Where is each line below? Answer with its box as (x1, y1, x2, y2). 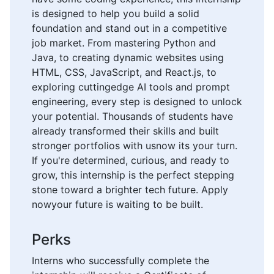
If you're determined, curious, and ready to (32, 154, 229, 167)
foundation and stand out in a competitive (32, 22, 227, 35)
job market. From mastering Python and (32, 37, 216, 50)
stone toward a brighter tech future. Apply (32, 183, 228, 196)
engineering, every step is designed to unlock (32, 95, 242, 108)
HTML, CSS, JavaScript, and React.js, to (32, 66, 217, 79)
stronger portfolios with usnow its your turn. (32, 139, 237, 152)
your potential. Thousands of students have (32, 110, 233, 123)
